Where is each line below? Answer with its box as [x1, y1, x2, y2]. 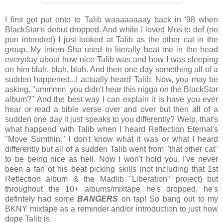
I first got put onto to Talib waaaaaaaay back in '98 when [5, 15, 218, 24]
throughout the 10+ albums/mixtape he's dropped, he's [5, 184, 218, 193]
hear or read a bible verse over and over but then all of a [5, 105, 218, 113]
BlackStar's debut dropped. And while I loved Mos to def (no [5, 25, 218, 34]
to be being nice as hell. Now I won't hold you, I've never [5, 154, 218, 163]
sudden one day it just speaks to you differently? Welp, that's [5, 114, 218, 123]
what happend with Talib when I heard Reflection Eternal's [5, 124, 218, 133]
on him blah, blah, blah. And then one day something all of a [5, 65, 218, 74]
